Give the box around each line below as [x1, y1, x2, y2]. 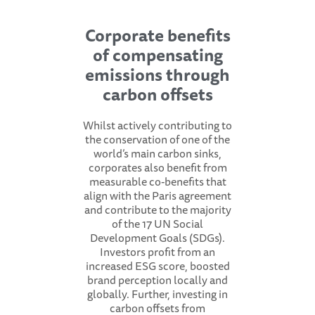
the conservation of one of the [85, 129, 230, 148]
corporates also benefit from [88, 157, 227, 176]
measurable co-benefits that [89, 172, 226, 191]
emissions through [85, 60, 230, 88]
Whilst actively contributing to [83, 115, 232, 134]
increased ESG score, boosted [85, 256, 230, 275]
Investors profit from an [100, 242, 215, 261]
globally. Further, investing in [87, 284, 228, 303]
